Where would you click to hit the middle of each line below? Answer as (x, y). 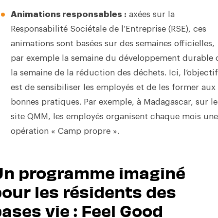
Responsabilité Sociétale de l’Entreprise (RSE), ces (108, 29)
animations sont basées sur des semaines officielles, (112, 44)
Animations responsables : (68, 14)
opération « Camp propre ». (65, 131)
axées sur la (150, 14)
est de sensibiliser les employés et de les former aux (113, 87)
